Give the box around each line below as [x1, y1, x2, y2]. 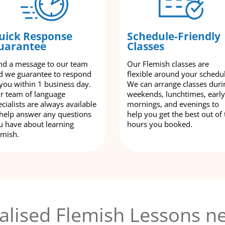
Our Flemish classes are [127, 58, 209, 69]
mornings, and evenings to [127, 98, 219, 109]
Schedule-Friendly [127, 29, 220, 43]
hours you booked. [127, 119, 192, 129]
